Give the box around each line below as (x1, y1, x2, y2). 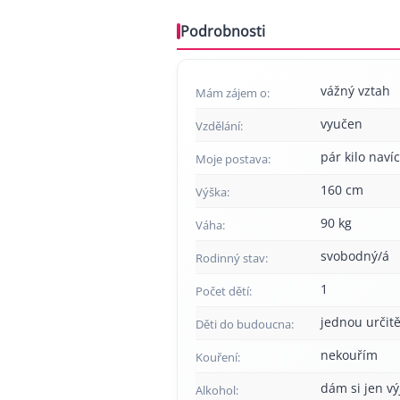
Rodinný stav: (196, 250, 268, 266)
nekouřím (321, 346, 378, 363)
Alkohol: (196, 382, 238, 398)
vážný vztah (321, 82, 390, 99)
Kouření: (196, 349, 240, 365)
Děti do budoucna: (196, 316, 294, 332)
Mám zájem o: (196, 85, 270, 101)
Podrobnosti (180, 21, 265, 41)
